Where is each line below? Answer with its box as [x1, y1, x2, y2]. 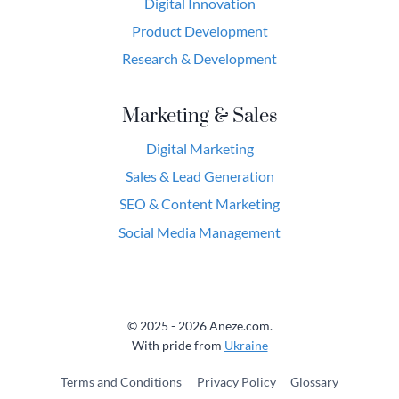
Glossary [290, 374, 339, 390]
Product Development [131, 21, 268, 39]
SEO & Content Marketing [119, 195, 280, 213]
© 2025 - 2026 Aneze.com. [126, 318, 273, 334]
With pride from [131, 338, 224, 354]
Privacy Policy [196, 374, 276, 390]
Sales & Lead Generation [125, 167, 274, 185]
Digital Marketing [145, 140, 254, 158]
